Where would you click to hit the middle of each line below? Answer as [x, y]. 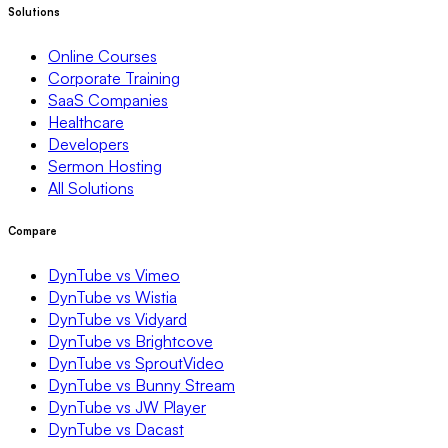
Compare [32, 230]
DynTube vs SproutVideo [136, 362]
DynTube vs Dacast [116, 428]
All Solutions [91, 187]
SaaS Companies [108, 99]
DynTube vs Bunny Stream [141, 384]
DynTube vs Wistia [112, 296]
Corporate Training [114, 77]
